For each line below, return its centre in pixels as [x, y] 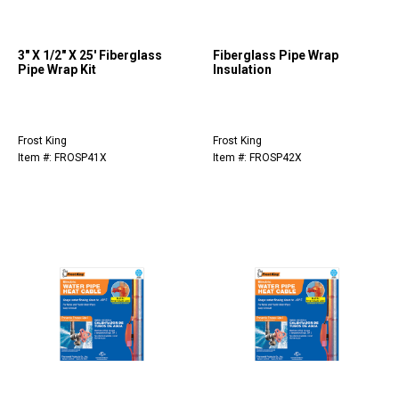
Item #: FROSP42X [257, 158]
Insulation [242, 70]
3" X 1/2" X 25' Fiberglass [90, 56]
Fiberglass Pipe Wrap [276, 56]
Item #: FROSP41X [62, 158]
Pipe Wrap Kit [57, 70]
